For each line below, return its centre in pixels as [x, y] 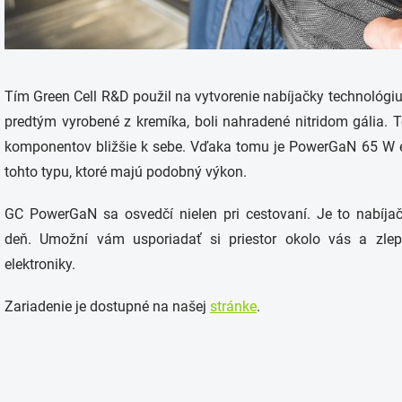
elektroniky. [42, 265]
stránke [233, 307]
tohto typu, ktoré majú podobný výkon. [127, 172]
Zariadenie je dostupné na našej [107, 307]
